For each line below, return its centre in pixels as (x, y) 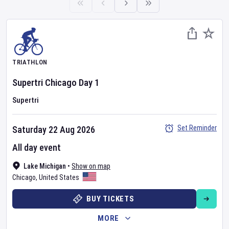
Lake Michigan (45, 166)
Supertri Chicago (44, 83)
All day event (37, 147)
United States (59, 177)
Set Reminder (197, 128)
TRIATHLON (30, 62)
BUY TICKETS (110, 199)
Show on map (91, 166)
